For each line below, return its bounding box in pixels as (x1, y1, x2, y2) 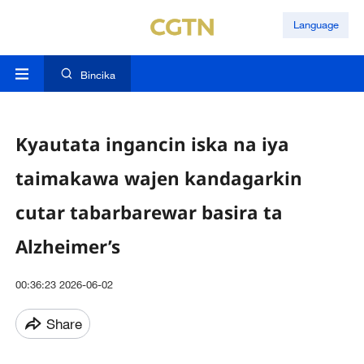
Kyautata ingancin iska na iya (15, 131, 289, 157)
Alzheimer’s (15, 233, 120, 259)
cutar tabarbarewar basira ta (15, 199, 283, 225)
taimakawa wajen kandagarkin (15, 165, 302, 191)
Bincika (80, 68, 115, 82)
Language (292, 18, 339, 32)
